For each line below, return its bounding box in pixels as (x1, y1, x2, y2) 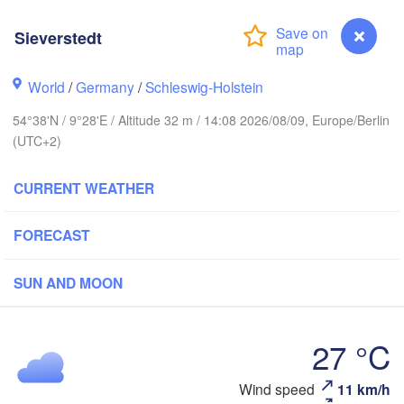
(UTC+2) (13, 132, 61, 151)
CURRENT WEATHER (14, 177, 154, 198)
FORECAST (14, 225, 90, 246)
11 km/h (337, 378, 390, 399)
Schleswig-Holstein (145, 77, 264, 96)
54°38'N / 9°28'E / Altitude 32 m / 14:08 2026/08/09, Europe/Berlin (13, 111, 390, 130)
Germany (76, 77, 135, 96)
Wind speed (239, 378, 318, 399)
